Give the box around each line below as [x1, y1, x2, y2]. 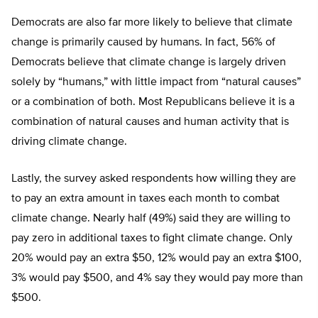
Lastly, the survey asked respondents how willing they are [11, 173, 296, 185]
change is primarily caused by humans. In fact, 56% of [11, 37, 275, 48]
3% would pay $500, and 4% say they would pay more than [11, 273, 303, 284]
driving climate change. [11, 136, 127, 148]
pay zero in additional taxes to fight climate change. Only [11, 233, 292, 244]
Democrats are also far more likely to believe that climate [11, 17, 292, 28]
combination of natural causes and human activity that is [11, 116, 289, 128]
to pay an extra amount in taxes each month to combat [11, 193, 280, 204]
